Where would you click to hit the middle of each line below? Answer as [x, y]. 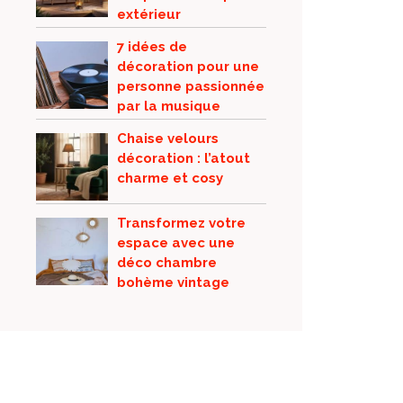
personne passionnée [191, 86]
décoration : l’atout [184, 158]
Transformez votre [181, 223]
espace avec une [176, 243]
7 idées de [152, 47]
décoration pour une [188, 67]
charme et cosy [170, 178]
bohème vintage [173, 282]
